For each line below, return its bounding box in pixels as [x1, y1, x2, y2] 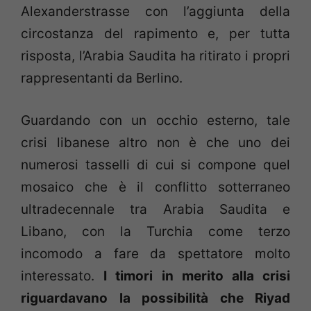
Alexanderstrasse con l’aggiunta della [21, 3, 290, 20]
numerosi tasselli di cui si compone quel [21, 156, 290, 173]
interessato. [21, 267, 104, 284]
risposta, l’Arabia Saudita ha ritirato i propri [21, 48, 290, 65]
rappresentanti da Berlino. [21, 70, 183, 87]
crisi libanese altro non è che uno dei [21, 134, 290, 151]
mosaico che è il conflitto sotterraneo [21, 178, 290, 195]
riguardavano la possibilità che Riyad [21, 289, 290, 306]
